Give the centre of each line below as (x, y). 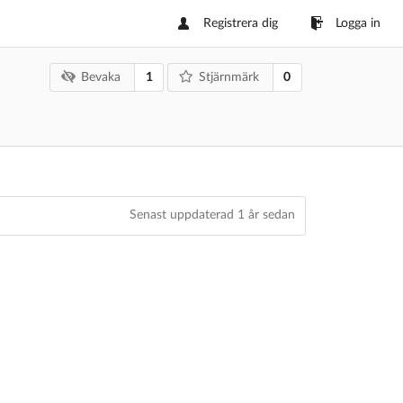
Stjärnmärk (228, 78)
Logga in (358, 23)
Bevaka (101, 78)
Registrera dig (241, 23)
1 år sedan (266, 215)
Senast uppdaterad (183, 215)
